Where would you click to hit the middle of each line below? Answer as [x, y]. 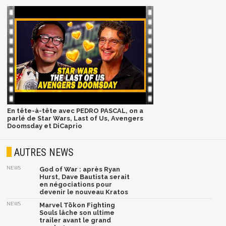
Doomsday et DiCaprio [44, 126]
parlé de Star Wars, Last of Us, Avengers [75, 119]
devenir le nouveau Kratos [84, 192]
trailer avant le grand [75, 220]
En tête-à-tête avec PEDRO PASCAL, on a [75, 111]
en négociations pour [76, 184]
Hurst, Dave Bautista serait [85, 177]
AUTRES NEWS [44, 152]
